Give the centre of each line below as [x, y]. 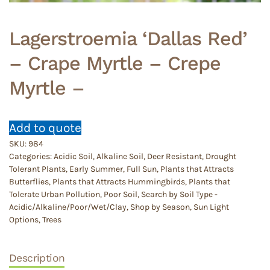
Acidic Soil [73, 156]
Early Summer [96, 169]
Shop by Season [160, 207]
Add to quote [45, 127]
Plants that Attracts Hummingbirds [119, 181]
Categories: [31, 156]
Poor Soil [121, 194]
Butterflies [29, 181]
